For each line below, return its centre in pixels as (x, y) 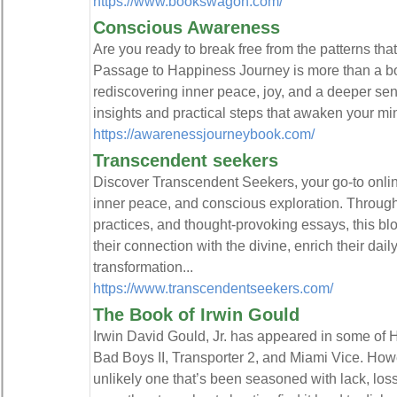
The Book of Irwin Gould (196, 315)
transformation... (143, 267)
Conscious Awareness (186, 27)
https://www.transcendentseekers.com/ (213, 288)
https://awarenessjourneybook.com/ (203, 134)
